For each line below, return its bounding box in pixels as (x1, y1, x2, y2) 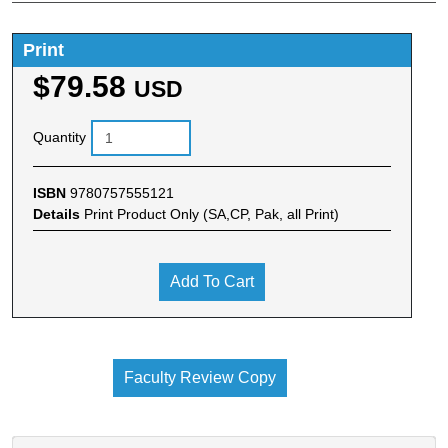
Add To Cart (170, 272, 254, 290)
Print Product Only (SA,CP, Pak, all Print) (84, 205, 339, 222)
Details (33, 205, 84, 222)
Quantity (33, 129, 86, 146)
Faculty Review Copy (123, 368, 276, 386)
